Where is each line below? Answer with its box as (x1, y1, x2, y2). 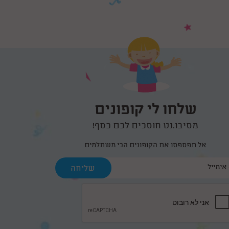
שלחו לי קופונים (94, 102, 197, 120)
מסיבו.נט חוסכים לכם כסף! (93, 121, 199, 132)
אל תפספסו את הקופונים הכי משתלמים (84, 142, 207, 150)
